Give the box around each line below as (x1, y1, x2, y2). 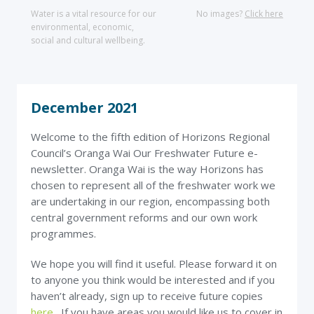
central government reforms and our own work (31, 210, 257, 224)
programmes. (31, 226, 99, 240)
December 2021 (31, 98, 138, 117)
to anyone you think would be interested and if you (31, 273, 275, 287)
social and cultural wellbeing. (31, 34, 145, 46)
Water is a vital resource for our (31, 8, 156, 20)
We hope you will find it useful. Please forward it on (31, 257, 277, 271)
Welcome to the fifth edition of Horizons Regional (31, 130, 270, 144)
